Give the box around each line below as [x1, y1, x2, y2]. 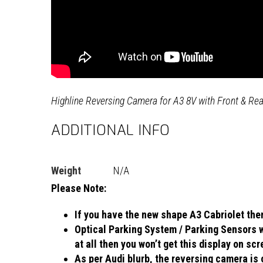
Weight [51, 164, 81, 177]
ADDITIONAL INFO [51, 121, 170, 140]
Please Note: [51, 182, 106, 195]
